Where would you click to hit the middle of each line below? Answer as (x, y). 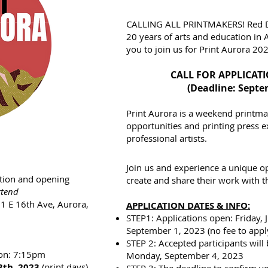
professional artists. (168, 138)
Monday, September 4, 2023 (185, 255)
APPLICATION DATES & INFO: (188, 205)
